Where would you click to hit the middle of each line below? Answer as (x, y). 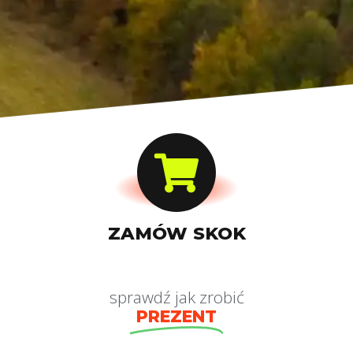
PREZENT (176, 317)
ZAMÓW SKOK (176, 234)
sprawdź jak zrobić (176, 297)
